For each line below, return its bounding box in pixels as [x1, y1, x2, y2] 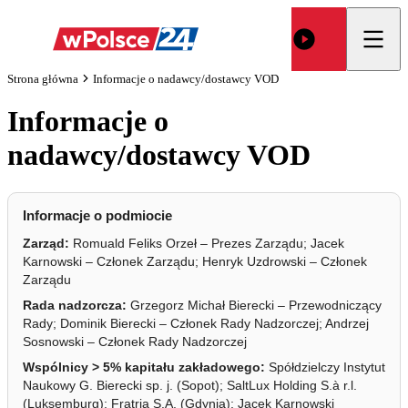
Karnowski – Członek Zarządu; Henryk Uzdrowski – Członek [23, 253, 367, 269]
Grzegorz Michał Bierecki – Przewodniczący [127, 297, 382, 312]
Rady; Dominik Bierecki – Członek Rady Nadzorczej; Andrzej [23, 315, 369, 331]
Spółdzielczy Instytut [265, 359, 385, 374]
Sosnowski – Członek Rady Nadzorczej [23, 333, 247, 349]
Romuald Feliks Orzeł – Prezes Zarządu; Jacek [69, 235, 344, 250]
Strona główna [7, 71, 78, 86]
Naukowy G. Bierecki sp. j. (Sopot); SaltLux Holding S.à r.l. [23, 377, 357, 393]
